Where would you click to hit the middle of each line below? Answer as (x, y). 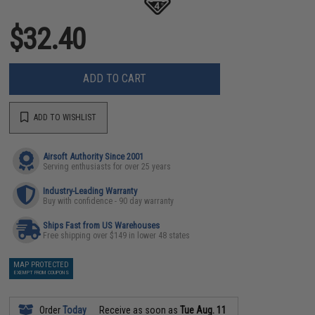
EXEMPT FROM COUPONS (41, 272)
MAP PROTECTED (41, 264)
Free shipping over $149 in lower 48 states (117, 235)
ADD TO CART (115, 79)
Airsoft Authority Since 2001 (94, 156)
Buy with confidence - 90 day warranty (109, 201)
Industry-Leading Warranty (90, 191)
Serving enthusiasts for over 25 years (107, 166)
